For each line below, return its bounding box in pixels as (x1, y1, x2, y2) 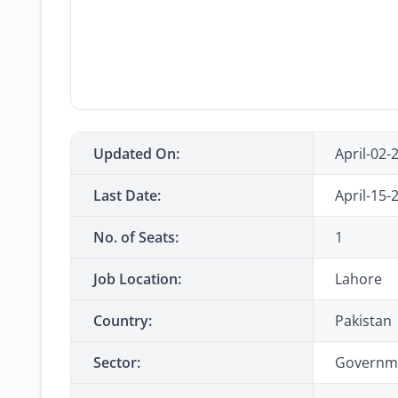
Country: (93, 311, 152, 330)
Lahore (335, 269, 382, 289)
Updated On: (93, 144, 179, 163)
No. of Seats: (93, 227, 179, 247)
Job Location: (93, 269, 181, 289)
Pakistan (335, 311, 392, 330)
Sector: (93, 353, 140, 372)
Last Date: (93, 186, 161, 205)
